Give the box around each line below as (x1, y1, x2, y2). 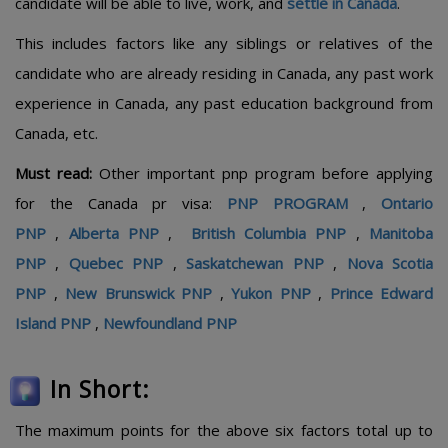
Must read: (15, 163, 92, 183)
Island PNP (15, 313, 91, 333)
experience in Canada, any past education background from (15, 93, 433, 113)
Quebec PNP (68, 253, 164, 273)
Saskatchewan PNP (186, 253, 324, 273)
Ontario (366, 193, 433, 213)
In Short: (50, 373, 150, 405)
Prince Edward (329, 283, 433, 303)
